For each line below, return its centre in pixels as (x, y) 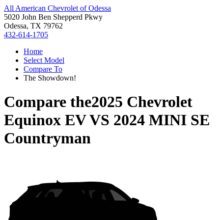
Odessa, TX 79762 (33, 26)
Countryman (47, 138)
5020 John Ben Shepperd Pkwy (53, 17)
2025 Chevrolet (142, 102)
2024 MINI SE (162, 120)
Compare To (43, 69)
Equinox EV (45, 120)
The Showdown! (50, 78)
